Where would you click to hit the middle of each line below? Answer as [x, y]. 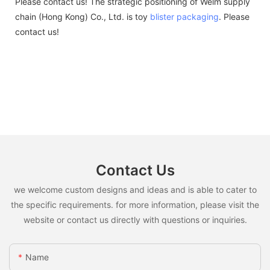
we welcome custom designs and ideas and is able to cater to [135, 189]
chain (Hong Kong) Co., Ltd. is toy [83, 16]
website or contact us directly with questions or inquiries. [135, 219]
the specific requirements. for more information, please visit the [135, 204]
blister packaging [184, 16]
